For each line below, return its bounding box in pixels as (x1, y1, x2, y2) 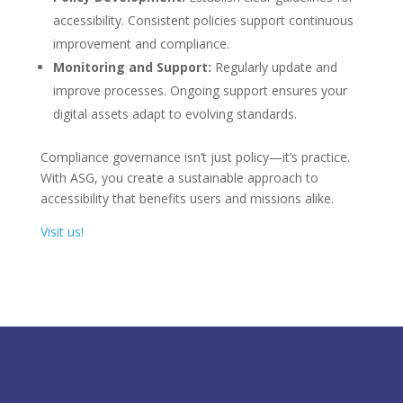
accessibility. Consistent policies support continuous (52, 12, 354, 30)
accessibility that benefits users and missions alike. (40, 190, 334, 208)
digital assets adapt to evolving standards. (52, 105, 297, 123)
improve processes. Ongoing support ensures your (52, 82, 347, 100)
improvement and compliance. (52, 35, 229, 53)
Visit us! (40, 223, 84, 241)
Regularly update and (210, 58, 337, 76)
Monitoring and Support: (52, 58, 211, 76)
